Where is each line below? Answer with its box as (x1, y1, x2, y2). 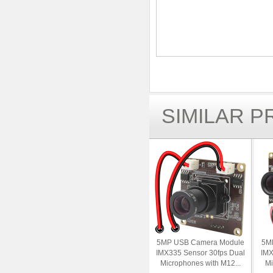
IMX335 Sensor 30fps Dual (155, 249, 245, 257)
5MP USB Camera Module (156, 238, 244, 247)
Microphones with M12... (160, 259, 241, 268)
